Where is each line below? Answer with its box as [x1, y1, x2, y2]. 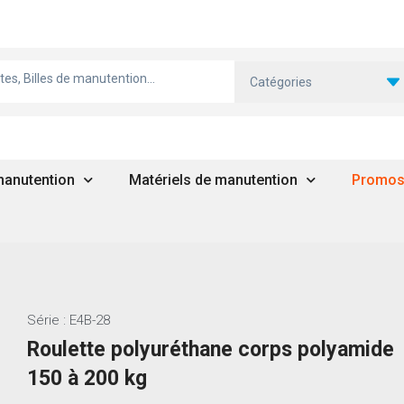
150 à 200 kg [26, 366, 147, 391]
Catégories [250, 74, 313, 89]
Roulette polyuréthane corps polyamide [26, 337, 394, 363]
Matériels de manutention [129, 170, 298, 188]
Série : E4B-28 [26, 312, 110, 329]
